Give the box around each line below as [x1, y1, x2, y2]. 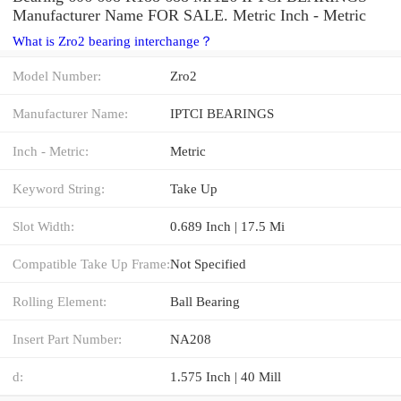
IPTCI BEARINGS [170, 105, 274, 121]
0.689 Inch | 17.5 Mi [170, 218, 285, 234]
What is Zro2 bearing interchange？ [13, 33, 213, 48]
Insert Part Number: [13, 330, 122, 346]
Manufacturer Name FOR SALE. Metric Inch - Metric [13, 5, 366, 24]
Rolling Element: [13, 293, 107, 309]
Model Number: [13, 67, 101, 83]
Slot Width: [13, 218, 74, 234]
